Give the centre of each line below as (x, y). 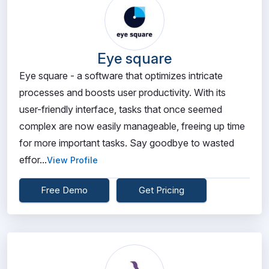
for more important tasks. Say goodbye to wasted (127, 143)
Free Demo (64, 190)
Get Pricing (162, 190)
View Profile (72, 160)
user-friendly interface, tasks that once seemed (121, 109)
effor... (33, 160)
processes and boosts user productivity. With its (122, 92)
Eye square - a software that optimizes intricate (121, 76)
